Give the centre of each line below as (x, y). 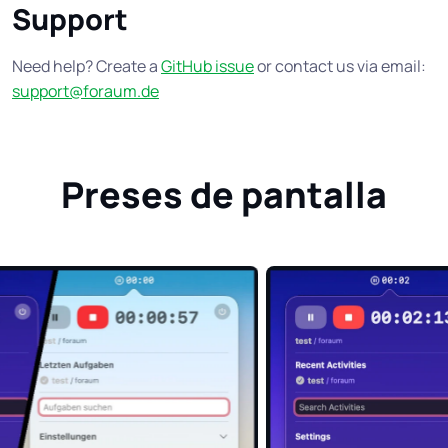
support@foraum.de (85, 90)
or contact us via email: (340, 65)
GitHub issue (207, 65)
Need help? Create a (86, 65)
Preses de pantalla (224, 194)
